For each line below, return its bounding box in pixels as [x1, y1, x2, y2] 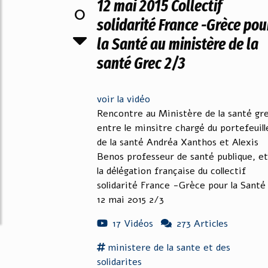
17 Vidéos [112, 217, 153, 230]
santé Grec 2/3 [97, 54, 185, 73]
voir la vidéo [97, 93, 150, 106]
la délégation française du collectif [97, 165, 246, 178]
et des [203, 241, 230, 254]
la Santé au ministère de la [97, 35, 258, 54]
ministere [108, 241, 154, 254]
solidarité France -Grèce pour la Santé [97, 179, 266, 192]
